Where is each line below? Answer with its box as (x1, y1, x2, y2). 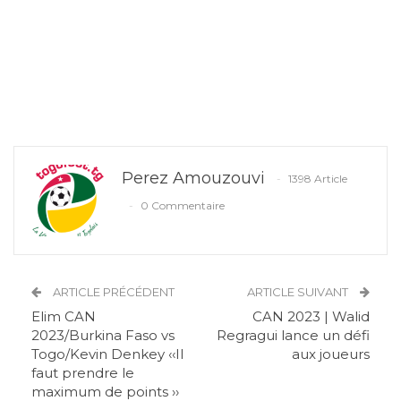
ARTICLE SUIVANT (247, 285, 351, 300)
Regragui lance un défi (217, 327, 370, 345)
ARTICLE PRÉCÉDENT (50, 285, 175, 300)
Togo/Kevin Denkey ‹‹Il (31, 346, 183, 363)
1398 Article (288, 172, 347, 186)
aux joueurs (292, 346, 370, 363)
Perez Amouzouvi (122, 168, 265, 189)
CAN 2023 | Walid (252, 308, 370, 326)
